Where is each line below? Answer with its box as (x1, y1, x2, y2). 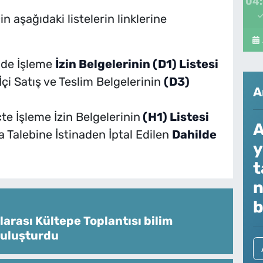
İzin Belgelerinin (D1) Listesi (55, 57, 218, 72)
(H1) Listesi (140, 110, 209, 124)
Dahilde (171, 127, 217, 142)
